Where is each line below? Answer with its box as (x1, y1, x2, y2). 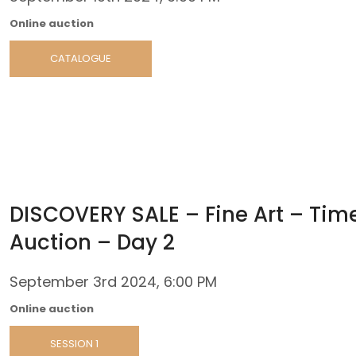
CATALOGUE (50, 51, 111, 67)
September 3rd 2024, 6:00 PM (10, 271, 217, 292)
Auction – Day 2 (10, 227, 175, 257)
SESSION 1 (50, 335, 99, 351)
